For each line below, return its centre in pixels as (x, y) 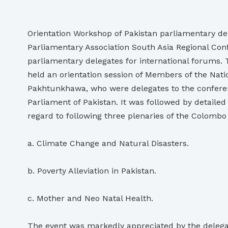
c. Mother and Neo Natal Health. (90, 198)
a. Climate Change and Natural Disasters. (108, 143)
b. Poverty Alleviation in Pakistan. (92, 170)
